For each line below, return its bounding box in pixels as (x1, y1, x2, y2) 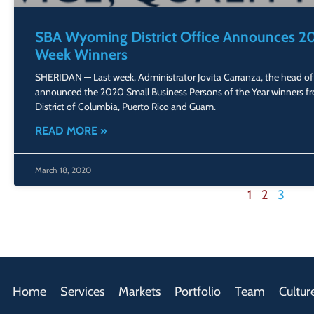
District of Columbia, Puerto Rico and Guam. (35, 100, 216, 114)
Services (60, 284, 104, 300)
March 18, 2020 (35, 165, 91, 176)
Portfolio (175, 284, 221, 300)
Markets (118, 284, 161, 300)
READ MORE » (35, 124, 107, 138)
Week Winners (35, 46, 128, 64)
